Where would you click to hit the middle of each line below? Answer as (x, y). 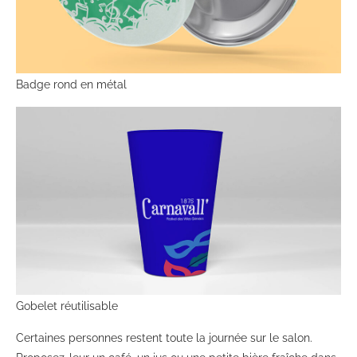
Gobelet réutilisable (67, 306)
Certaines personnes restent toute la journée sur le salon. (164, 337)
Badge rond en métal (71, 84)
